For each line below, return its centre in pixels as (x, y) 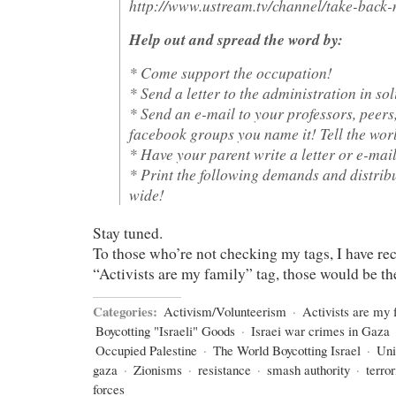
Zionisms (158, 369)
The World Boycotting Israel (287, 350)
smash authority (308, 369)
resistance (225, 369)
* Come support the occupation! (231, 72)
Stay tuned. (128, 233)
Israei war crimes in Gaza (320, 331)
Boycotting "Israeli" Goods (165, 331)
